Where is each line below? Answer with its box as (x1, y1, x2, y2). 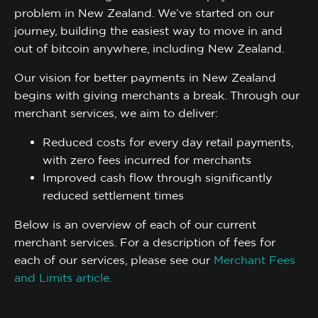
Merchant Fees (214, 253, 295, 266)
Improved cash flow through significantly (43, 171, 272, 184)
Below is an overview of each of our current (14, 218, 256, 231)
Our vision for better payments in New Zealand (14, 71, 276, 84)
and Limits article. (14, 271, 112, 284)
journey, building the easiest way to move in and (14, 24, 283, 37)
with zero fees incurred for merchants (43, 153, 251, 166)
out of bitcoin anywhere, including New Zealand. (14, 42, 285, 55)
